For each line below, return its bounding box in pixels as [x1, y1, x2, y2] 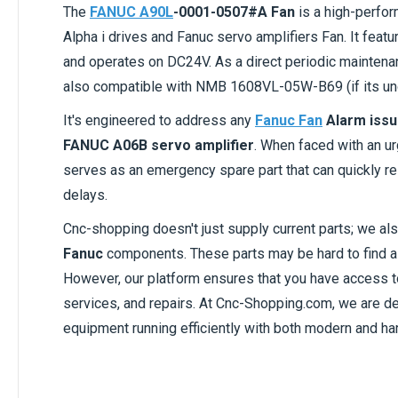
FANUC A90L [90, 3, 173, 20]
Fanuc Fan [255, 111, 322, 129]
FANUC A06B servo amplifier [63, 136, 254, 154]
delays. [63, 186, 111, 203]
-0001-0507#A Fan [173, 3, 295, 20]
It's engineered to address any [63, 111, 255, 129]
